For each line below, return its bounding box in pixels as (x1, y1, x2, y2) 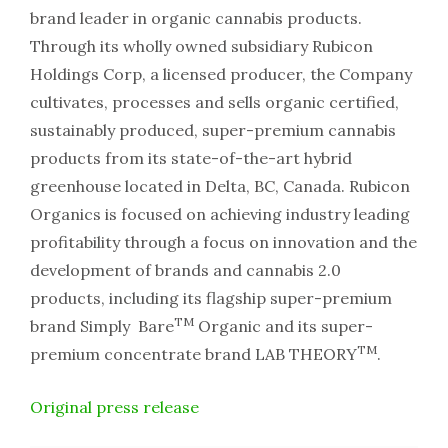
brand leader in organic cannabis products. (30, 8, 362, 29)
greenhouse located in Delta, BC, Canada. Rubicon (30, 176, 410, 197)
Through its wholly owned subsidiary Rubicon (30, 36, 373, 57)
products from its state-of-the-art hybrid (30, 148, 352, 169)
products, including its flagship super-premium (30, 288, 392, 309)
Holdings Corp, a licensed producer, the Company (30, 64, 412, 85)
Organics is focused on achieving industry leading (30, 204, 410, 225)
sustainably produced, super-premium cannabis (30, 120, 396, 141)
